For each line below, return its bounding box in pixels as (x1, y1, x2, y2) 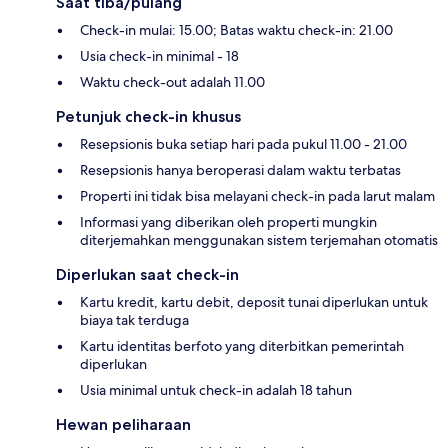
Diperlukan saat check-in (56, 265, 239, 285)
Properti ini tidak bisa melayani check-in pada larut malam (80, 187, 435, 206)
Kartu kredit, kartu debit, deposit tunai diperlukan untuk (80, 293, 428, 312)
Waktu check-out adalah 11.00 (80, 73, 265, 92)
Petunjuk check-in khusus (56, 107, 241, 127)
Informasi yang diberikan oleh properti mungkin (80, 213, 377, 232)
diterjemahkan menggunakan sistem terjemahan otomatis (80, 231, 438, 250)
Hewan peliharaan (56, 415, 191, 435)
